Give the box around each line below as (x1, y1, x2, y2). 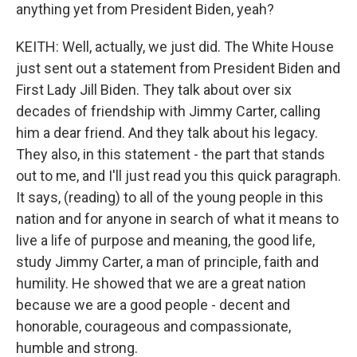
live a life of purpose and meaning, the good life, (16, 232, 315, 249)
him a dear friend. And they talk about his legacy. (16, 124, 318, 141)
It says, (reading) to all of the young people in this (16, 189, 324, 206)
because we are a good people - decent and (16, 296, 290, 313)
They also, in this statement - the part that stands (16, 146, 325, 163)
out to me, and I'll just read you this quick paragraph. (16, 167, 341, 184)
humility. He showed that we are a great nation (16, 275, 306, 292)
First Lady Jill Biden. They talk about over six (16, 81, 292, 98)
